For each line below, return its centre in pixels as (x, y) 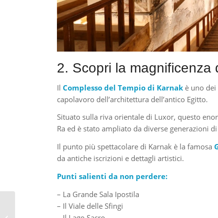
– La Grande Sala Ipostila (98, 194)
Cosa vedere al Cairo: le (50, 203)
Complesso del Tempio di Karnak (123, 87)
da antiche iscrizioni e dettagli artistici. (121, 158)
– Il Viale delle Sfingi (90, 206)
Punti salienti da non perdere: (112, 176)
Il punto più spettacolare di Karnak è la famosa (136, 147)
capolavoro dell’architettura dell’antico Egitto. (133, 99)
